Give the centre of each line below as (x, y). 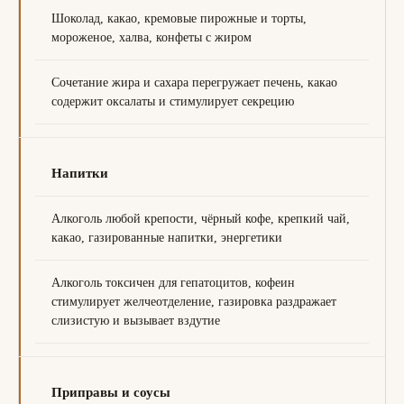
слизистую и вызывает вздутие (136, 321)
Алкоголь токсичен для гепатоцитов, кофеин (173, 283)
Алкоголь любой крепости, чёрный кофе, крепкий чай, (201, 219)
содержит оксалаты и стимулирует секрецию (173, 101)
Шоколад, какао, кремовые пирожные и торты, (179, 18)
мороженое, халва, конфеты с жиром (151, 37)
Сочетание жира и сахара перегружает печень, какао (194, 83)
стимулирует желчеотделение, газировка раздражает (194, 302)
